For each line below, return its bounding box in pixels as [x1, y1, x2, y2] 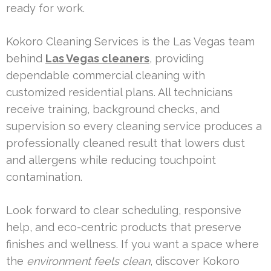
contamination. [6, 170, 82, 183]
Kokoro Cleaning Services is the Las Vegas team [6, 34, 255, 48]
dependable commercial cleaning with [6, 68, 205, 82]
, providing [149, 51, 204, 65]
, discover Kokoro [150, 254, 240, 267]
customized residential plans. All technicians [6, 85, 233, 99]
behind [6, 51, 45, 65]
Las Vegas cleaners [45, 51, 149, 65]
